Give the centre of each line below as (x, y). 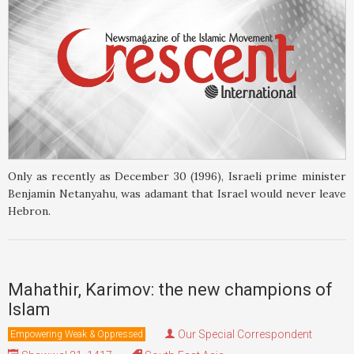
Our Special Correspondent (245, 334)
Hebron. (29, 211)
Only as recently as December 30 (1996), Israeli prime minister (177, 176)
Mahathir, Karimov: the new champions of (170, 289)
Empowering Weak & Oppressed (77, 334)
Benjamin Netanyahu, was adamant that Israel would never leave (177, 193)
